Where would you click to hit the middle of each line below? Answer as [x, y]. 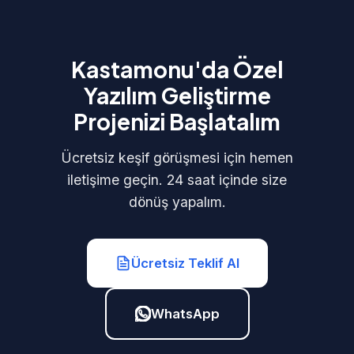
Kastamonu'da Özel [177, 69]
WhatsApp [185, 314]
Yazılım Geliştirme [177, 95]
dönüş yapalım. [177, 202]
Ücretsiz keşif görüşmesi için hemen [177, 158]
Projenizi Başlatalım [177, 121]
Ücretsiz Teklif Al [185, 263]
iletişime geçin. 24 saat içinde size [177, 180]
